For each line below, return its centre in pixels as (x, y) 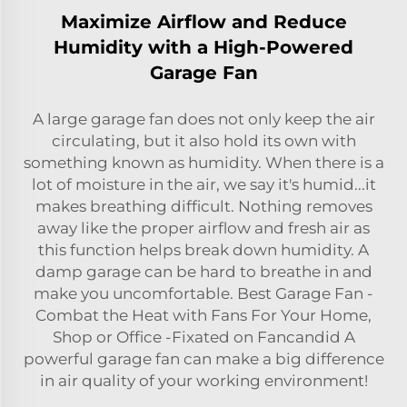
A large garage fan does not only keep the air (203, 119)
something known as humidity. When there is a (203, 162)
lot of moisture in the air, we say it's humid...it (203, 184)
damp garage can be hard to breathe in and (203, 271)
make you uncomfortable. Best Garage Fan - (203, 293)
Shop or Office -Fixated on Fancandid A (203, 337)
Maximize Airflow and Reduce (203, 21)
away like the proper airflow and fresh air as (203, 228)
